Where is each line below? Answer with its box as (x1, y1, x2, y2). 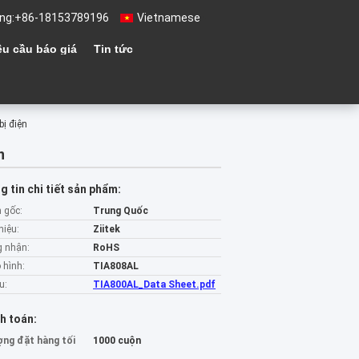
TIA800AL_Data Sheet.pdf (93, 279, 216, 290)
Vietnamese (137, 11, 200, 24)
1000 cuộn (93, 335, 141, 346)
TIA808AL (93, 260, 139, 272)
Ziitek (93, 224, 120, 235)
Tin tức (94, 42, 133, 55)
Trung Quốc (93, 205, 148, 216)
